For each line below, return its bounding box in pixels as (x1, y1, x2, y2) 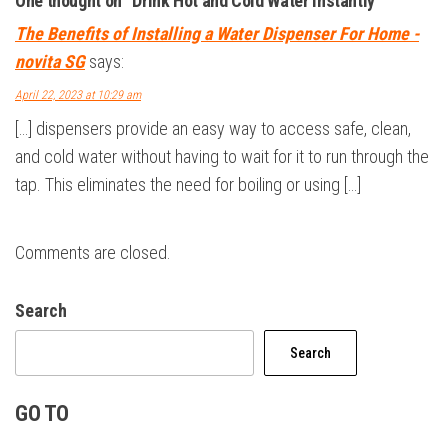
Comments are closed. (15, 242, 171, 263)
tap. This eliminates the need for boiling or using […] (15, 174, 361, 195)
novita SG (15, 51, 85, 72)
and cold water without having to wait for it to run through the (15, 146, 429, 167)
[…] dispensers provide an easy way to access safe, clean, (15, 118, 411, 139)
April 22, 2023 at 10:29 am (15, 88, 141, 102)
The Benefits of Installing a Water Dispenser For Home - (15, 23, 419, 44)
